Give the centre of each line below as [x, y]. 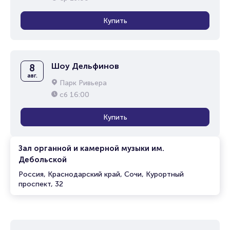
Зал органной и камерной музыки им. [91, 148]
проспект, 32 [41, 184]
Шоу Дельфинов [85, 66]
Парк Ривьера [83, 83]
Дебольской [43, 160]
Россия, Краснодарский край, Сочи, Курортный [101, 174]
